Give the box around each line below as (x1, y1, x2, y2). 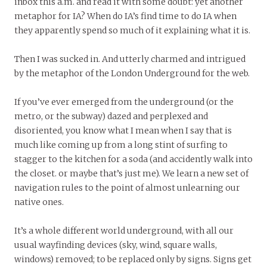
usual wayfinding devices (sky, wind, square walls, (14, 239, 217, 250)
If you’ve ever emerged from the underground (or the (14, 96, 234, 107)
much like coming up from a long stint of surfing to (14, 139, 228, 150)
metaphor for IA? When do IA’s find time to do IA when (14, 10, 237, 21)
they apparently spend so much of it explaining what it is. (14, 24, 250, 36)
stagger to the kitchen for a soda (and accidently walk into (14, 153, 253, 164)
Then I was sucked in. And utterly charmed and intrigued (14, 53, 246, 64)
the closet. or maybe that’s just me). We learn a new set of (14, 167, 249, 179)
